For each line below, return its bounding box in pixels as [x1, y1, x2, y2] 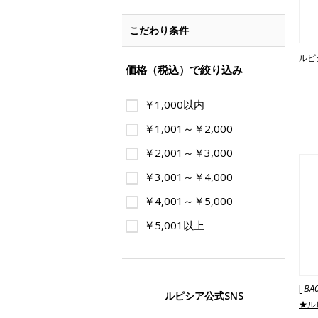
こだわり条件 [129, 23, 189, 37]
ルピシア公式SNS [164, 289, 243, 302]
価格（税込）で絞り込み [126, 62, 243, 77]
